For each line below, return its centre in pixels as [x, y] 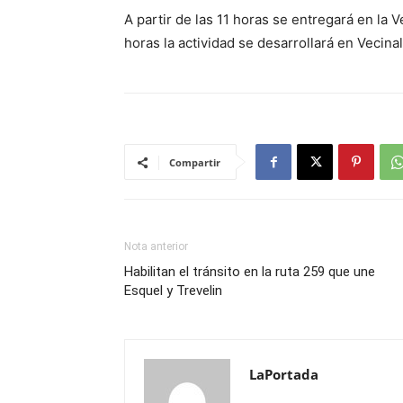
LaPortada [284, 374]
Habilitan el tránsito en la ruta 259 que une [250, 272]
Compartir [195, 162]
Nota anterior [156, 246]
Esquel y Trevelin [173, 291]
